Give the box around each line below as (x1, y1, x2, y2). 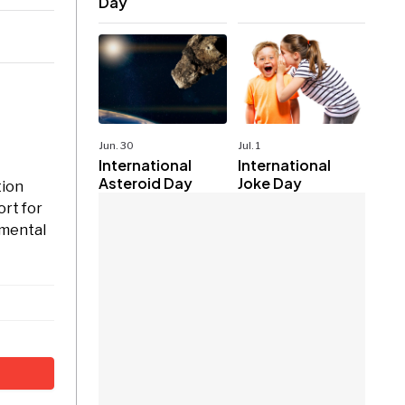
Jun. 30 (99, 138, 135, 152)
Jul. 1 (237, 138, 260, 152)
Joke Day (237, 173, 302, 193)
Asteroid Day (99, 173, 193, 193)
